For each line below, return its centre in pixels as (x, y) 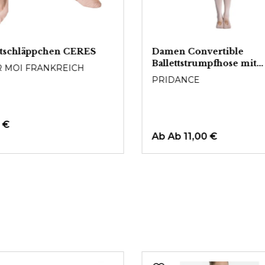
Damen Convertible (198, 51)
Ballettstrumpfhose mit (204, 63)
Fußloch (171, 75)
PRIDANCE (176, 80)
